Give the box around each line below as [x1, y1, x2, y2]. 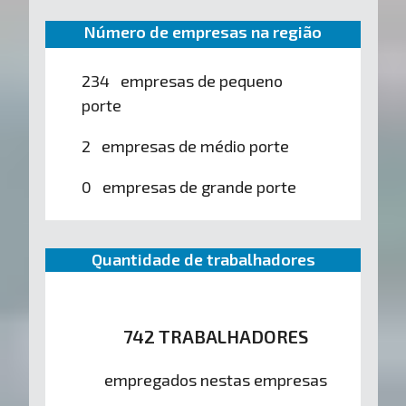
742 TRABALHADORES [122, 325, 308, 348]
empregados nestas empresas [103, 370, 327, 391]
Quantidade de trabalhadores [91, 249, 315, 270]
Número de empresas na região [84, 22, 322, 43]
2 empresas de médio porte [81, 135, 289, 156]
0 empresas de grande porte [81, 176, 296, 197]
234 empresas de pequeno [81, 70, 283, 91]
